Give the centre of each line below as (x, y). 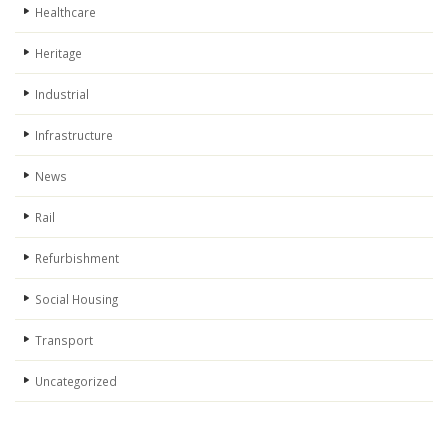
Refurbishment (77, 258)
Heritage (58, 53)
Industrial (62, 94)
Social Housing (76, 299)
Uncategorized (76, 381)
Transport (64, 340)
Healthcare (65, 12)
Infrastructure (74, 135)
